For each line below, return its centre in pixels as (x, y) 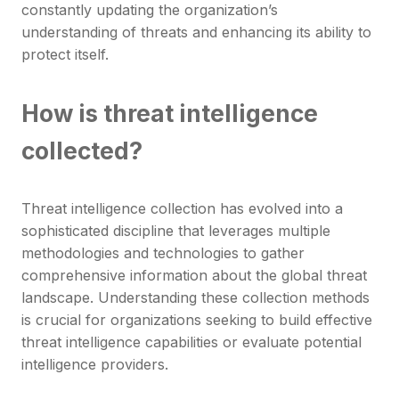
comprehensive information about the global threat (194, 276)
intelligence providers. (95, 365)
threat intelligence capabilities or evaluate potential (191, 342)
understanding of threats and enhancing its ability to (196, 33)
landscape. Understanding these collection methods (195, 298)
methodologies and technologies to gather (163, 253)
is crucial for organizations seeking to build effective (197, 320)
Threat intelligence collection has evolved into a (182, 209)
